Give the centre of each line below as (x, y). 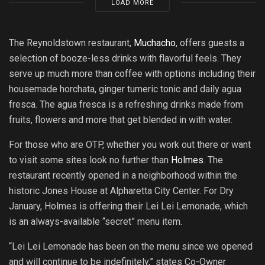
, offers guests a (210, 43)
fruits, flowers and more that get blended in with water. (121, 119)
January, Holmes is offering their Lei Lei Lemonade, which (128, 206)
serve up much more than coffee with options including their (132, 73)
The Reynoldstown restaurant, (71, 43)
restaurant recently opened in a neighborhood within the (123, 175)
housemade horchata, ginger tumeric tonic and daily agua (125, 89)
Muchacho (155, 43)
